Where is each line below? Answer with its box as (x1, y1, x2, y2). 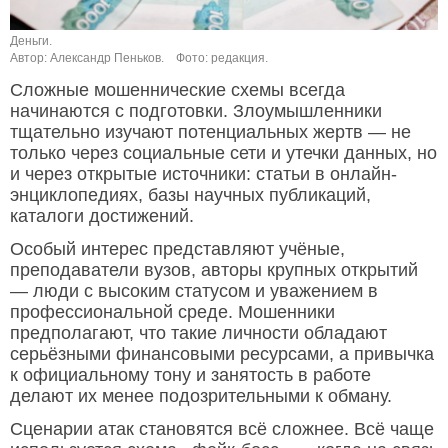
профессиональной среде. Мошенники (10, 302, 335, 323)
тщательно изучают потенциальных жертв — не (10, 122, 411, 143)
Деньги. (10, 34, 52, 49)
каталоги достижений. (10, 206, 194, 227)
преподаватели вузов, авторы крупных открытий (10, 260, 418, 281)
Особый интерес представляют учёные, (10, 239, 345, 260)
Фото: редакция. (176, 51, 268, 66)
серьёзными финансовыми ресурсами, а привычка (10, 344, 434, 365)
